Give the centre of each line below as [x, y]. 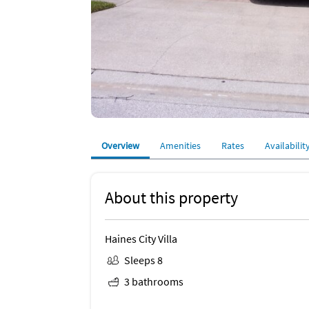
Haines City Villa [141, 239]
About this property [171, 198]
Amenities [180, 146]
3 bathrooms [154, 281]
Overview [120, 146]
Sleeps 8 [143, 260]
